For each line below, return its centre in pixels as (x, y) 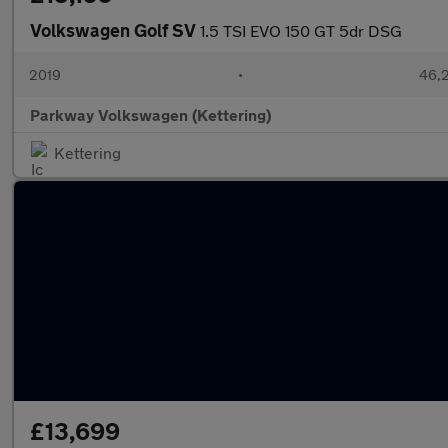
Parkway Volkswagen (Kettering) (150, 114)
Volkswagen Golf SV (115, 30)
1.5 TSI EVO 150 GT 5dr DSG (301, 30)
